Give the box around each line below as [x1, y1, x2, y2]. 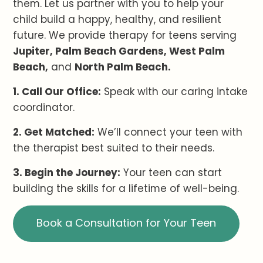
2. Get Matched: [13, 125, 95, 140]
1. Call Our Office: [13, 85, 102, 99]
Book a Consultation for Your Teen [36, 215, 217, 231]
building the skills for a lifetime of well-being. [13, 181, 240, 196]
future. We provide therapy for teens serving [13, 28, 237, 43]
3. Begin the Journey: [13, 166, 121, 180]
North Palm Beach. [75, 60, 171, 75]
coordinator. [13, 100, 75, 115]
